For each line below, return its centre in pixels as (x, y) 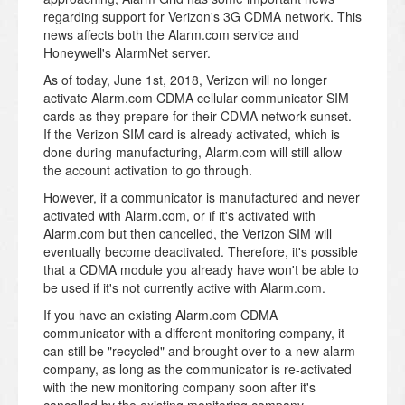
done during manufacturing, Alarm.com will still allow (193, 152)
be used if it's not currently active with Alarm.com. (184, 288)
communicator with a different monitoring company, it (194, 333)
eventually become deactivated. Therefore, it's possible (201, 252)
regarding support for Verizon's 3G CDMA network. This (202, 17)
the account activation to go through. (148, 170)
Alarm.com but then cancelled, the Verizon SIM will (188, 234)
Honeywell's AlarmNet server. (127, 53)
